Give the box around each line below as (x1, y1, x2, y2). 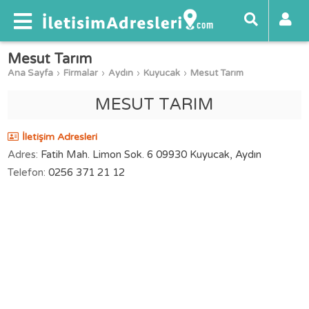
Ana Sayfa (8, 68, 54, 79)
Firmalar (63, 68, 99, 79)
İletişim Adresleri (22, 131, 98, 143)
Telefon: (8, 166, 46, 179)
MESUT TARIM (95, 94, 214, 114)
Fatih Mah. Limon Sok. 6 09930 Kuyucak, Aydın (41, 148, 262, 161)
